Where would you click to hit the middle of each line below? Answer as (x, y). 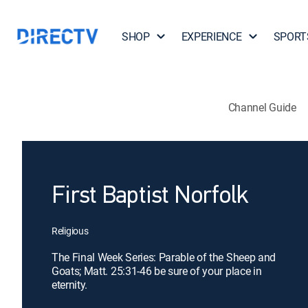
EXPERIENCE (211, 36)
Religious (70, 231)
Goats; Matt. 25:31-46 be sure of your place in (157, 271)
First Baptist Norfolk (150, 197)
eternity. (70, 285)
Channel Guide (262, 107)
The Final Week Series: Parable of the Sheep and (164, 257)
